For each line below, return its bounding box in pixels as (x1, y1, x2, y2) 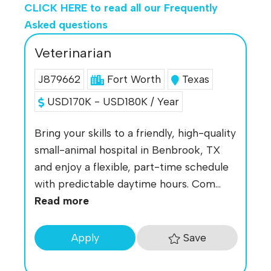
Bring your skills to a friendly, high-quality (34, 126, 236, 139)
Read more (34, 194, 89, 207)
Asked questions (24, 18, 108, 31)
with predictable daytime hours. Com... (34, 177, 221, 190)
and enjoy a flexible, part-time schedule (34, 160, 229, 173)
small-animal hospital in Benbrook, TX (34, 143, 220, 156)
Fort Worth (106, 73, 161, 86)
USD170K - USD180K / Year (44, 95, 179, 108)
